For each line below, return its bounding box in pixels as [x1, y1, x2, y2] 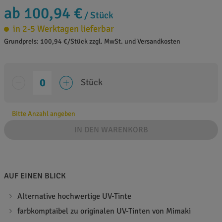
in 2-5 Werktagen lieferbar [13, 23, 114, 35]
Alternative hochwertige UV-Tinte [17, 191, 132, 201]
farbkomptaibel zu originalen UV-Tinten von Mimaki [17, 206, 191, 216]
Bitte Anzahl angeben [12, 109, 75, 118]
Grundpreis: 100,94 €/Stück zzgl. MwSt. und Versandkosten [4, 37, 180, 46]
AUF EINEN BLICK [4, 170, 66, 181]
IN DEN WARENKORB [74, 124, 148, 135]
